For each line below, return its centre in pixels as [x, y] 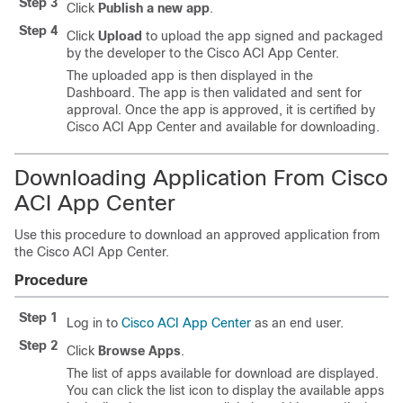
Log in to [94, 323]
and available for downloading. [288, 127]
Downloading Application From [173, 178]
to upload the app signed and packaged [263, 36]
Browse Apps [139, 351]
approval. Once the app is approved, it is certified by [221, 110]
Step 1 [38, 318]
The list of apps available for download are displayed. [223, 373]
